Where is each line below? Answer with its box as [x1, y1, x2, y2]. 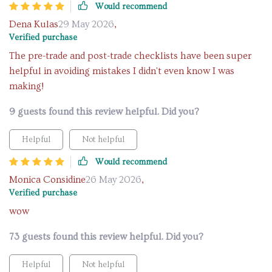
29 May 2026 [58, 19, 114, 30]
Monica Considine [9, 174, 86, 185]
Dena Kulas [9, 19, 58, 30]
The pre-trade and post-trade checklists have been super [9, 50, 251, 61]
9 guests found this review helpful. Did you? [9, 106, 199, 117]
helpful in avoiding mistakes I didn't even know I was [9, 66, 234, 76]
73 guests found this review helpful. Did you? [9, 231, 203, 242]
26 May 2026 [86, 174, 141, 185]
